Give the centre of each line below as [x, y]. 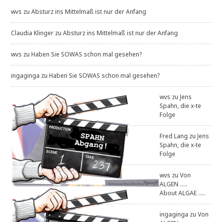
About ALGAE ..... [183, 193]
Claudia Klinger [32, 33]
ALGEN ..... [174, 184]
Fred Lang [174, 136]
